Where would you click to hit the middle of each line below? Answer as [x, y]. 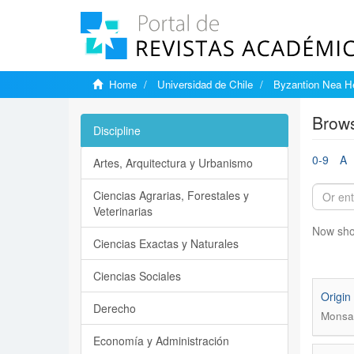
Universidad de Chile [205, 84]
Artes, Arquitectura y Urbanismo [173, 163]
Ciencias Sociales [137, 276]
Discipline [117, 130]
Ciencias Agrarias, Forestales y [171, 195]
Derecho [115, 308]
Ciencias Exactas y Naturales [166, 243]
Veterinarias [123, 211]
